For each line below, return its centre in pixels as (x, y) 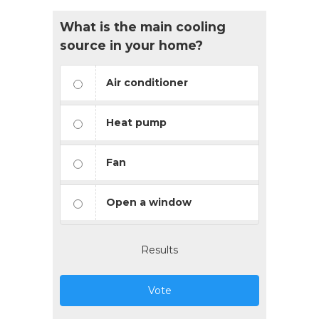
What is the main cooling (143, 27)
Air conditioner (147, 83)
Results (159, 250)
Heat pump (136, 123)
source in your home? (131, 46)
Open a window (149, 203)
